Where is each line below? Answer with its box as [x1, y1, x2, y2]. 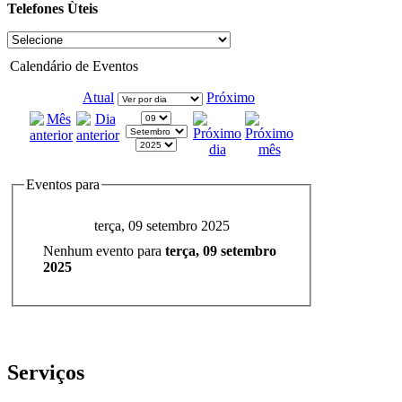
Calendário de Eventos [10, 57, 138, 74]
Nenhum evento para [42, 243, 165, 259]
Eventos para [26, 176, 100, 192]
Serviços [7, 360, 84, 384]
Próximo [206, 89, 255, 105]
